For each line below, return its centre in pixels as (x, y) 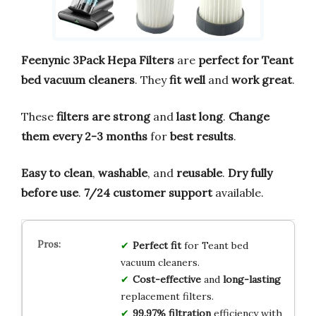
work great (262, 80)
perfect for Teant (246, 60)
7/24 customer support (148, 193)
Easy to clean (57, 173)
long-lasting (251, 280)
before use (50, 193)
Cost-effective (166, 280)
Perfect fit (157, 246)
